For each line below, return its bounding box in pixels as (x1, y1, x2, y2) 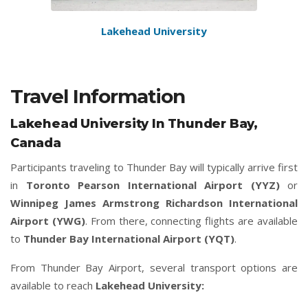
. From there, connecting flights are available (85, 214, 298, 228)
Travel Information (10, 85, 185, 109)
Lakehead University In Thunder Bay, (10, 116, 258, 132)
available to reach (10, 278, 96, 293)
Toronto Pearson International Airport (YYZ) (25, 178, 280, 192)
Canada (10, 135, 61, 151)
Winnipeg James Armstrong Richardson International (10, 196, 298, 210)
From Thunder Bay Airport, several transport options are (10, 261, 298, 275)
